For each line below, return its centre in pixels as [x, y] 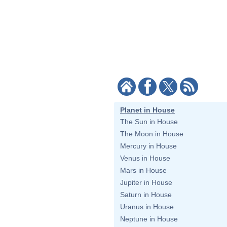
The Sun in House [149, 122]
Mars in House [143, 170]
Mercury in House [148, 146]
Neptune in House [149, 219]
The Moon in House [152, 134]
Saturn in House [146, 195]
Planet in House [147, 110]
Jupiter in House [146, 182]
